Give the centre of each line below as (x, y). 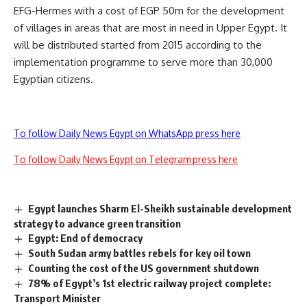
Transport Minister (57, 298)
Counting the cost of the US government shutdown (144, 268)
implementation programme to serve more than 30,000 (143, 62)
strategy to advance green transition (97, 224)
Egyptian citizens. (53, 79)
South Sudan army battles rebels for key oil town (140, 253)
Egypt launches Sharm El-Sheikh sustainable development (160, 209)
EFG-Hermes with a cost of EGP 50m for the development (149, 11)
